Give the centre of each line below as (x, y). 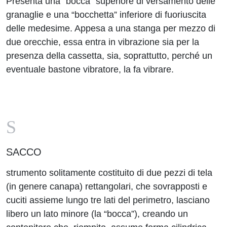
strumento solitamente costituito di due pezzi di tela (109, 173)
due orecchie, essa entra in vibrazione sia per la (103, 42)
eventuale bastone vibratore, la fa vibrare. (90, 69)
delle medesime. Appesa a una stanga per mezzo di (111, 28)
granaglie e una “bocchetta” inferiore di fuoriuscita (106, 15)
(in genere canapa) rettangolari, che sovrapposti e (107, 186)
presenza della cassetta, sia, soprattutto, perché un (109, 56)
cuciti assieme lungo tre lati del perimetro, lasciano (108, 200)
